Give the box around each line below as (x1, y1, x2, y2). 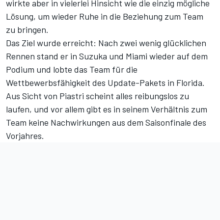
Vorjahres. (6, 130, 44, 141)
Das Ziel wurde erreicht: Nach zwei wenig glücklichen (6, 37, 206, 49)
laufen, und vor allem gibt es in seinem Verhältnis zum (6, 104, 207, 115)
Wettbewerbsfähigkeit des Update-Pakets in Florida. (6, 77, 205, 88)
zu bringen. (6, 24, 49, 35)
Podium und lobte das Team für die (6, 64, 137, 75)
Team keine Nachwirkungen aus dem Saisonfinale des (6, 117, 206, 128)
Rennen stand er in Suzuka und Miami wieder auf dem (6, 51, 208, 62)
